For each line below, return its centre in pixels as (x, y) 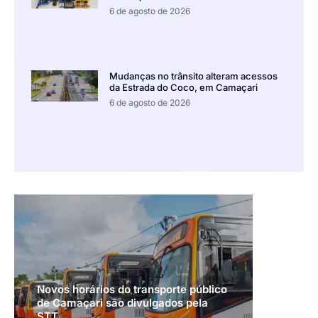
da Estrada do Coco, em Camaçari (183, 88)
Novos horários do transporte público (132, 290)
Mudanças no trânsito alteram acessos (193, 76)
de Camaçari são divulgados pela (122, 303)
